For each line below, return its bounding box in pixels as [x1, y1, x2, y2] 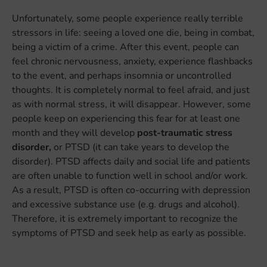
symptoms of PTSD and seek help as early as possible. [12, 226, 246, 240]
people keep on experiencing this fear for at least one [12, 111, 240, 125]
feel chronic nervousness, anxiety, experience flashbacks [12, 54, 253, 68]
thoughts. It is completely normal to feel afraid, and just [12, 83, 250, 97]
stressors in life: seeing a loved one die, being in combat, [12, 26, 254, 39]
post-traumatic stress [137, 126, 232, 139]
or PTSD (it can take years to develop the [54, 140, 229, 154]
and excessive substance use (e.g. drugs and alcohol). [12, 197, 240, 211]
